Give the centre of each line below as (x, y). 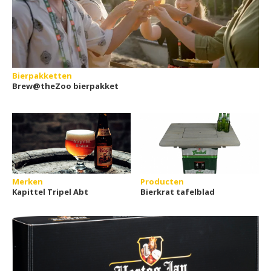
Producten (162, 181)
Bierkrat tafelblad (178, 192)
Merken (28, 181)
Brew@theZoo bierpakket (65, 86)
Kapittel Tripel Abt (50, 192)
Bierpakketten (42, 76)
